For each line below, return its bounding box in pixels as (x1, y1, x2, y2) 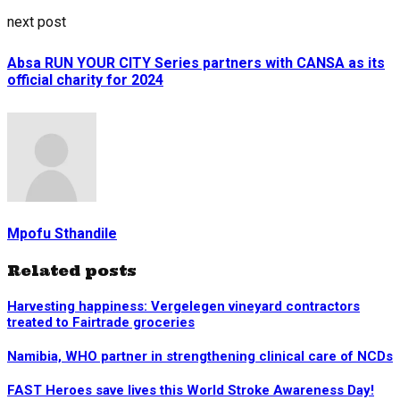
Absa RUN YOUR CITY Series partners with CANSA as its (7, 54, 385, 72)
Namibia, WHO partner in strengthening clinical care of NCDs (7, 348, 393, 365)
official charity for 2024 (7, 71, 163, 89)
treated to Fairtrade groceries (7, 314, 195, 331)
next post (7, 13, 66, 31)
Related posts (7, 262, 137, 280)
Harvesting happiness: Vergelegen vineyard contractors (7, 298, 360, 315)
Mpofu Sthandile (7, 224, 117, 242)
